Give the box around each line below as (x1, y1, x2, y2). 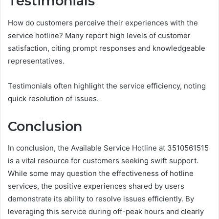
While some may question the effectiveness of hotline (8, 169, 194, 178)
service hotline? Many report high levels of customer (8, 30, 191, 40)
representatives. (8, 56, 65, 66)
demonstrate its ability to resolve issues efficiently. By (8, 194, 194, 204)
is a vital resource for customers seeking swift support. (8, 156, 198, 166)
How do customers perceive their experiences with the (8, 18, 198, 27)
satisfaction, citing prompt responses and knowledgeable (8, 43, 205, 53)
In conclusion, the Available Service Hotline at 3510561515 (8, 143, 209, 153)
